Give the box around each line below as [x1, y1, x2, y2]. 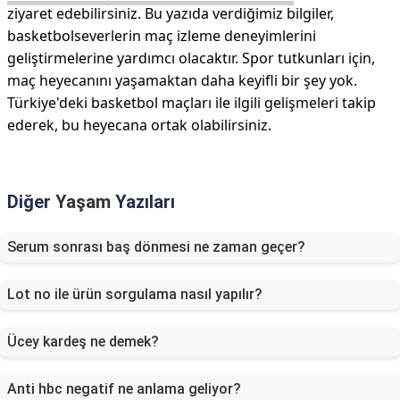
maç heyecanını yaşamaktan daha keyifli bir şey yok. [7, 71, 357, 90]
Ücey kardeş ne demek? [7, 333, 159, 350]
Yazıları [111, 191, 175, 212]
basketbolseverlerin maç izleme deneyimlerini [7, 26, 316, 46]
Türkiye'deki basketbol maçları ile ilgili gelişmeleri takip [7, 93, 376, 112]
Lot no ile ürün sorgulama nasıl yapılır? [7, 286, 262, 303]
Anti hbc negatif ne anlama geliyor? [7, 380, 241, 397]
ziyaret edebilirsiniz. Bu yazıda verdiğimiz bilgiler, [7, 4, 334, 23]
